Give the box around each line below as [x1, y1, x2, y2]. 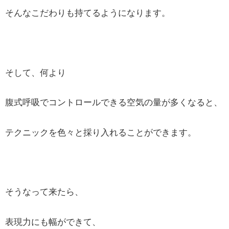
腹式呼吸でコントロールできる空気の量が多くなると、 [5, 98, 222, 107]
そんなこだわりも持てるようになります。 [5, 8, 170, 17]
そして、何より [5, 67, 66, 77]
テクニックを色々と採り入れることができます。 [5, 127, 196, 137]
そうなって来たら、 [5, 187, 83, 197]
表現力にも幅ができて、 [5, 217, 101, 226]
